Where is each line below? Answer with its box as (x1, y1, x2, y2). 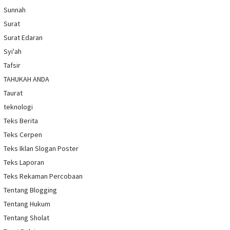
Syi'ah (4, 47, 22, 56)
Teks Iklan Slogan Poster (4, 144, 79, 154)
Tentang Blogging (4, 185, 57, 195)
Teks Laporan (4, 158, 44, 167)
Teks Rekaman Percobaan (4, 171, 83, 181)
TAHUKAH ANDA (4, 74, 49, 84)
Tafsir (4, 61, 21, 70)
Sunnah (4, 5, 26, 15)
